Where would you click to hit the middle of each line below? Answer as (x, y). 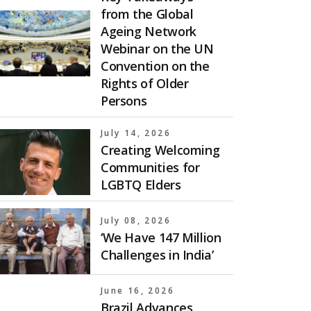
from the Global (147, 14)
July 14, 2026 (136, 133)
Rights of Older (144, 83)
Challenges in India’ (157, 254)
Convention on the (155, 66)
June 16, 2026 (137, 290)
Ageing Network (148, 31)
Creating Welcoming (160, 150)
